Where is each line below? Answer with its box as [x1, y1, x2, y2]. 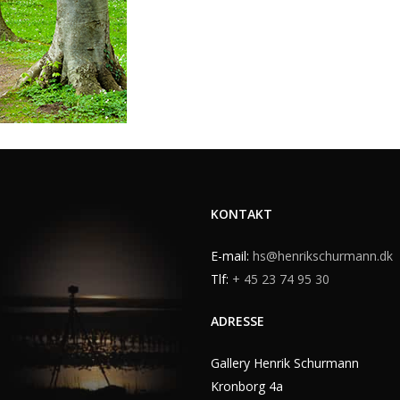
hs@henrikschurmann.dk [252, 247, 393, 264]
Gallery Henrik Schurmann [210, 354, 359, 371]
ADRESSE [210, 312, 264, 329]
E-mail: [210, 247, 253, 264]
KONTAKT [210, 205, 272, 222]
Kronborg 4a [210, 378, 283, 395]
